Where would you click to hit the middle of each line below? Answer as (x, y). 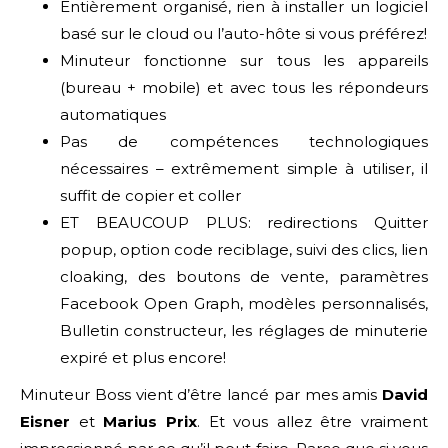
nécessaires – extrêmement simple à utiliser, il (244, 168)
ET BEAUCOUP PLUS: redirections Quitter (244, 222)
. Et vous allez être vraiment (312, 421)
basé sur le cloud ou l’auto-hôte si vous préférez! (243, 33)
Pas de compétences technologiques (244, 141)
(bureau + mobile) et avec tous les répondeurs (244, 87)
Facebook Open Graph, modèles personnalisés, (244, 303)
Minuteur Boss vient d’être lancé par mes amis (201, 394)
